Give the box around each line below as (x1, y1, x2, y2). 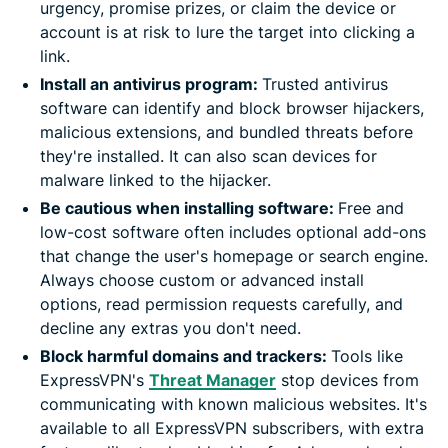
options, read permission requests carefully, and (40, 293, 403, 314)
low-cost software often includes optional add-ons (40, 221, 426, 242)
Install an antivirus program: (40, 73, 262, 94)
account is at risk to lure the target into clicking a (40, 21, 415, 42)
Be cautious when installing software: (40, 197, 338, 218)
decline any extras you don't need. (40, 317, 301, 338)
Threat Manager (149, 369, 276, 390)
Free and (338, 197, 404, 218)
